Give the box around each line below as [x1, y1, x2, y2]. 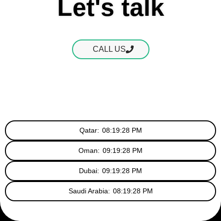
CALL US [92, 44, 126, 53]
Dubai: [79, 166, 99, 175]
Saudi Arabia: [68, 186, 110, 195]
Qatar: [79, 126, 99, 134]
